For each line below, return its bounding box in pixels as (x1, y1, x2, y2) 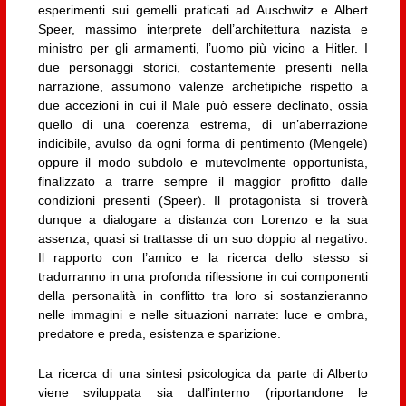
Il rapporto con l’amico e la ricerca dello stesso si (37, 250, 369, 266)
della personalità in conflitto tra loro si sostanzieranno (37, 288, 369, 304)
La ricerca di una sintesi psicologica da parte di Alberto (37, 365, 369, 381)
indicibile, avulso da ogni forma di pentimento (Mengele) (37, 136, 369, 151)
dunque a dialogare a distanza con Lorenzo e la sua (37, 212, 369, 227)
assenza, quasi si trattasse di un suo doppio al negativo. (37, 231, 369, 246)
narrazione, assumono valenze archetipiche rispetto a (37, 79, 369, 94)
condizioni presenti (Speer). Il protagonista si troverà (37, 193, 369, 208)
